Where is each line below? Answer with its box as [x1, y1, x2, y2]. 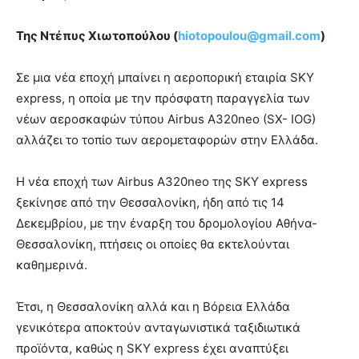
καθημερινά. [16, 257, 94, 273]
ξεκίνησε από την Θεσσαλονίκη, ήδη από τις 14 [16, 195, 284, 211]
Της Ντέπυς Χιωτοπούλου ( [16, 28, 178, 44]
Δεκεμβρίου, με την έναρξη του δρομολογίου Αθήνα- [16, 216, 317, 232]
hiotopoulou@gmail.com [178, 28, 321, 44]
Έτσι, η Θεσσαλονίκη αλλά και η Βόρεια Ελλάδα [16, 299, 290, 315]
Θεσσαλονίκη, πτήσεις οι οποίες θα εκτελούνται [16, 236, 289, 252]
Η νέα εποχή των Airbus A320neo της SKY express [16, 174, 308, 190]
